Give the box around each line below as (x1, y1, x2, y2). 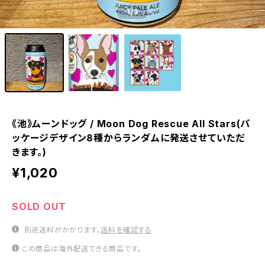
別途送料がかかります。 (21, 225, 101, 234)
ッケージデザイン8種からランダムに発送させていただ (12, 132, 245, 144)
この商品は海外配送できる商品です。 (21, 244, 142, 253)
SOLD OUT (12, 201, 66, 212)
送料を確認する (101, 225, 153, 234)
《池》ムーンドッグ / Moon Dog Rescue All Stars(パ (12, 118, 251, 130)
